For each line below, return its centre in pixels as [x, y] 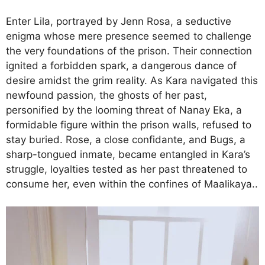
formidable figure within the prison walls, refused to [129, 125]
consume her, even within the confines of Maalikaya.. [132, 184]
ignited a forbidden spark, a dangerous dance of [121, 65]
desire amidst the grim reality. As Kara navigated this [132, 80]
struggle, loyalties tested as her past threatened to [127, 169]
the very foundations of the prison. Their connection [129, 51]
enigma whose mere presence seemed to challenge [129, 36]
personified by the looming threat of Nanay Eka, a [124, 110]
